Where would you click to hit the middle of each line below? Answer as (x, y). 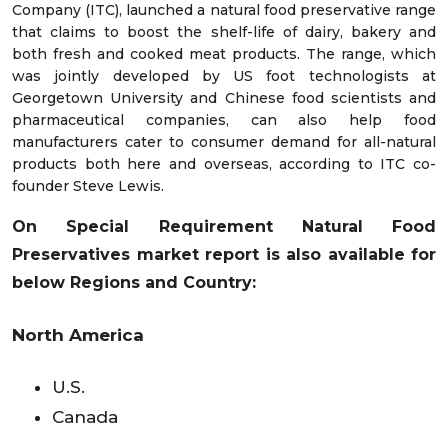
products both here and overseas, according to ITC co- (224, 164)
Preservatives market (105, 255)
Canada (85, 417)
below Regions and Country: (134, 283)
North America (78, 334)
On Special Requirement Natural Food (224, 227)
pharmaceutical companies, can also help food (224, 120)
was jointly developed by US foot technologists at (224, 76)
